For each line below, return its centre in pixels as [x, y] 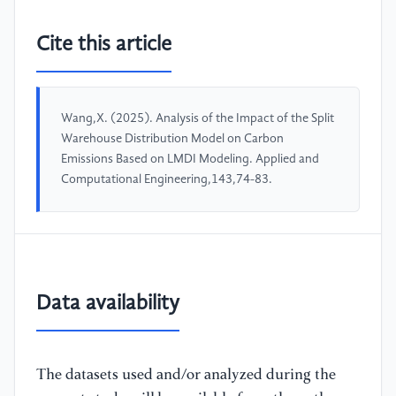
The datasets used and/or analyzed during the [186, 375]
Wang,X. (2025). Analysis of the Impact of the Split [198, 119]
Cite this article [104, 46]
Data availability [108, 304]
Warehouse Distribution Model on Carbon [172, 139]
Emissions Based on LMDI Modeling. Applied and [190, 160]
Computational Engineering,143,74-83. [167, 180]
